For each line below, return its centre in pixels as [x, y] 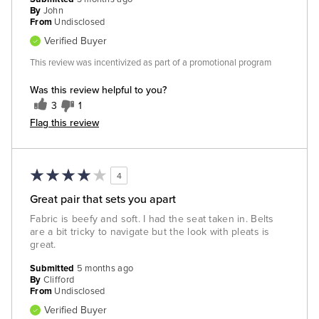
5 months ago [105, 269]
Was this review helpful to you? [98, 90]
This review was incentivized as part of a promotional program [151, 63]
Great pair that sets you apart [103, 199]
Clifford [59, 280]
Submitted [53, 269]
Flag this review [64, 123]
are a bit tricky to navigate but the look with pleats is [150, 232]
